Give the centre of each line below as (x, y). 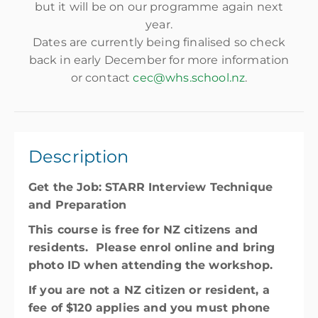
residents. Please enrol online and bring (152, 247)
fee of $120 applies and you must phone (149, 308)
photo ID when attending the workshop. (150, 265)
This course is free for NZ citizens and (143, 230)
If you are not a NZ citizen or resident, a (149, 290)
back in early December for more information (159, 60)
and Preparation (78, 205)
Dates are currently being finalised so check (159, 42)
